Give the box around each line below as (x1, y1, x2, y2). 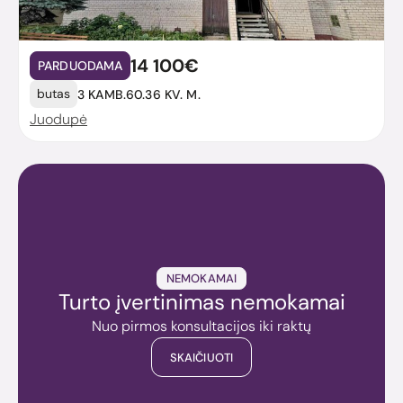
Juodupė (30, 110, 87, 130)
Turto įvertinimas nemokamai (58, 288, 345, 317)
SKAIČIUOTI (169, 349, 234, 365)
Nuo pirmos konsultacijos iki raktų (92, 317, 311, 336)
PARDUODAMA (38, 58, 123, 75)
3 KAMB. (77, 85, 126, 103)
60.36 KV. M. (125, 85, 201, 103)
